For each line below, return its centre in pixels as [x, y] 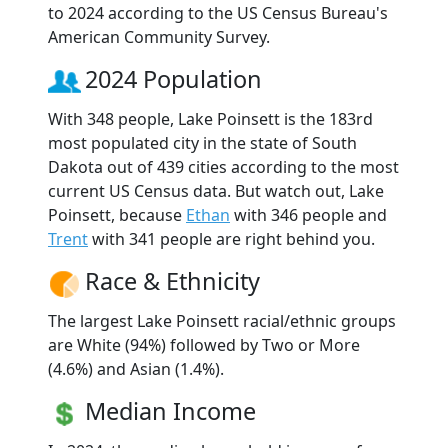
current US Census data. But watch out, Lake [216, 191]
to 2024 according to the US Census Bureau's [218, 13]
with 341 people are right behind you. [231, 239]
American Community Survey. [159, 37]
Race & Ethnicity [172, 281]
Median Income [170, 411]
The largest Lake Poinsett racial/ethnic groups [222, 321]
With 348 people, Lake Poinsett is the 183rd [210, 119]
